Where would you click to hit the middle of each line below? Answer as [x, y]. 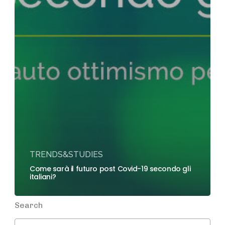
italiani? [43, 177]
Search [29, 205]
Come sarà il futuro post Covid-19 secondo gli [110, 169]
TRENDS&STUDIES [66, 155]
